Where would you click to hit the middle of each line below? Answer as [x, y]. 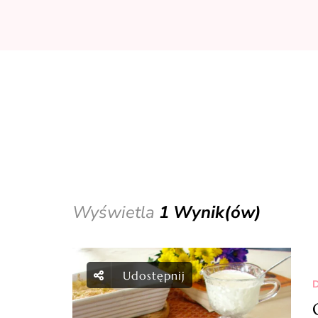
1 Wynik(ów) [210, 213]
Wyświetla [116, 213]
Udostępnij [154, 276]
